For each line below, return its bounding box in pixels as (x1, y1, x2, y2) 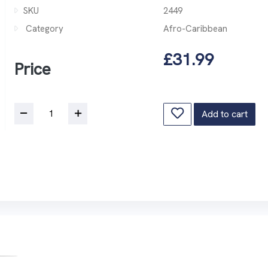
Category (23, 22, 64, 35)
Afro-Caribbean (163, 22, 227, 35)
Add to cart (201, 107, 248, 120)
